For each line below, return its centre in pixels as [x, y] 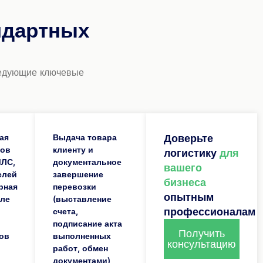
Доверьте [188, 139]
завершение [78, 174]
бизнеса [185, 183]
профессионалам [209, 212]
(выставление [82, 199]
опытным [188, 197]
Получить [201, 234]
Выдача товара [85, 137]
